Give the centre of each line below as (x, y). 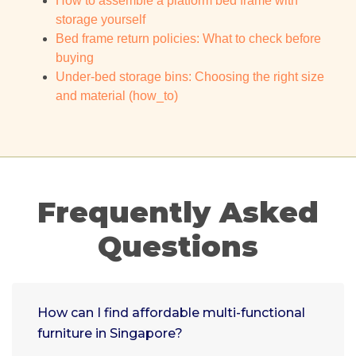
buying (75, 58)
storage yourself (101, 20)
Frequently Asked (178, 213)
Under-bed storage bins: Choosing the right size (190, 77)
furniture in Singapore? (110, 334)
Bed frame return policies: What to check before (188, 39)
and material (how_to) (117, 96)
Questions (178, 247)
